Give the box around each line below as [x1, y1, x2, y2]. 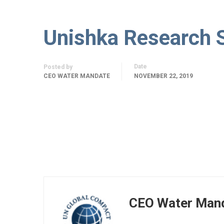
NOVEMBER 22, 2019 [134, 72, 193, 79]
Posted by [43, 63, 72, 70]
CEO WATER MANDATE [43, 72, 110, 79]
